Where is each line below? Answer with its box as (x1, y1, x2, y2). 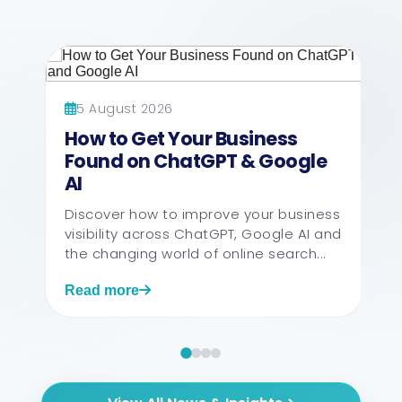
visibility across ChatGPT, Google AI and (64, 223, 342, 243)
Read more (64, 282, 139, 298)
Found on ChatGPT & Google (64, 147, 328, 174)
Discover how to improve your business (64, 204, 341, 223)
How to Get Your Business (64, 125, 298, 152)
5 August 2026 (76, 99, 173, 118)
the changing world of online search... (64, 243, 327, 263)
